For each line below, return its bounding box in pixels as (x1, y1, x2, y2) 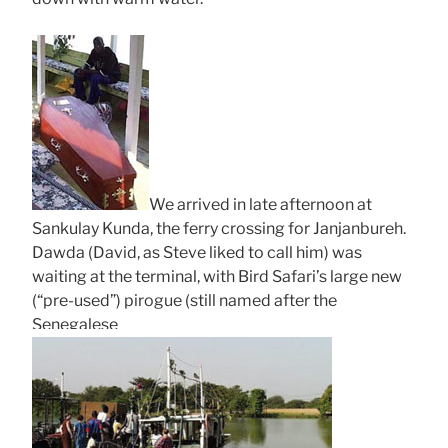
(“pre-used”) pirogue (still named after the (32, 290, 337, 310)
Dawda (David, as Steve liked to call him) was (32, 242, 362, 262)
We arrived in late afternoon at (149, 194, 372, 214)
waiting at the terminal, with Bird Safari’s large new (32, 266, 402, 286)
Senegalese (32, 314, 118, 334)
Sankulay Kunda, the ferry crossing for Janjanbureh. (32, 218, 409, 238)
